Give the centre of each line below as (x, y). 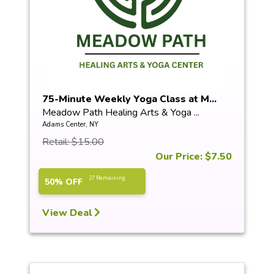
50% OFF (64, 182)
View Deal (68, 213)
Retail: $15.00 (73, 142)
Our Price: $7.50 (194, 157)
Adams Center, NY (70, 124)
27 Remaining (107, 178)
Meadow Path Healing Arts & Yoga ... (121, 113)
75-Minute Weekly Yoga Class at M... (129, 99)
